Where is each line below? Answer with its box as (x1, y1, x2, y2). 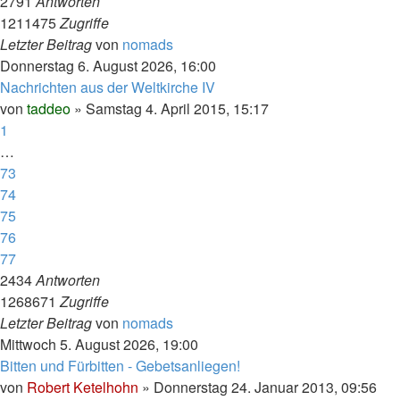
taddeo (27, 98, 71, 119)
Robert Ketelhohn (27, 377, 138, 397)
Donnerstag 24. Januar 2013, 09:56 (154, 377, 377, 397)
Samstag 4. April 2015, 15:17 (86, 98, 269, 119)
